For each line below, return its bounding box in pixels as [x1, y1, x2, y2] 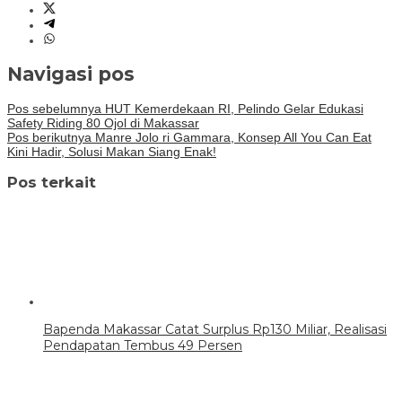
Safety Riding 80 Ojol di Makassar [7, 115, 199, 130]
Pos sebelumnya [7, 100, 101, 116]
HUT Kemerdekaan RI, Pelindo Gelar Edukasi [101, 100, 363, 116]
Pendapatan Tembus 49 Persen [43, 337, 242, 354]
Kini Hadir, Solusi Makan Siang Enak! [7, 144, 216, 159]
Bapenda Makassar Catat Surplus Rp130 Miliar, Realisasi [43, 321, 387, 338]
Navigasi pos [7, 63, 135, 86]
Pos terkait [7, 173, 96, 191]
